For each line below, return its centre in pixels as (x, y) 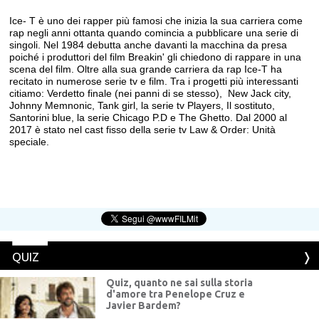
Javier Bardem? (144, 305)
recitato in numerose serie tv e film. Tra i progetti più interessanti (154, 81)
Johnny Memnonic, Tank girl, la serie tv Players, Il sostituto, (142, 105)
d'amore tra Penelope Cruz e (176, 294)
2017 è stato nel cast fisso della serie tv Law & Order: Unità (143, 130)
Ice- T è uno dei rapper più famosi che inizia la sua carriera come (156, 21)
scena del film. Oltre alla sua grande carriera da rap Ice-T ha (146, 69)
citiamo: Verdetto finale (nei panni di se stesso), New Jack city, (151, 93)
